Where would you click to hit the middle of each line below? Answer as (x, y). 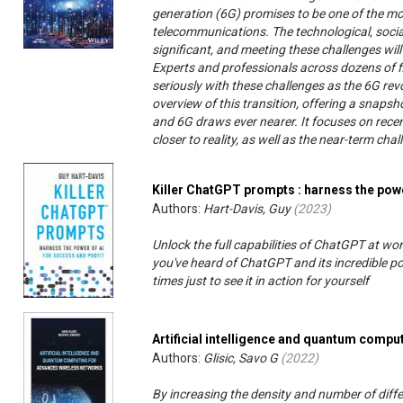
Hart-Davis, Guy (247, 209)
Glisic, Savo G (241, 358)
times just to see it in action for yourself (261, 281)
